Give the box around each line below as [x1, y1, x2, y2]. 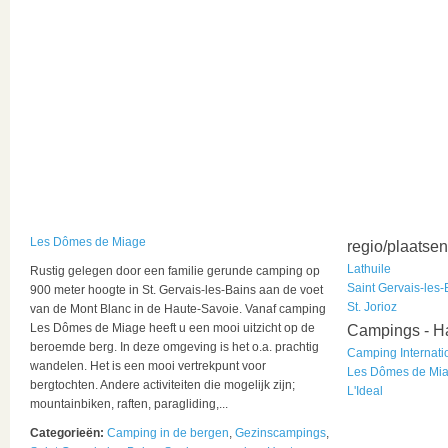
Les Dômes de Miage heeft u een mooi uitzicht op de [30, 321, 315, 335]
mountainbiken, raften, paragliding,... [30, 397, 228, 411]
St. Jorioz [347, 300, 397, 314]
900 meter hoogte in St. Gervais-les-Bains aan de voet [30, 283, 323, 297]
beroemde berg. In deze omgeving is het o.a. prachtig [30, 340, 319, 354]
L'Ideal [347, 384, 383, 398]
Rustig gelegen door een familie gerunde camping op [30, 264, 320, 278]
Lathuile [347, 262, 391, 276]
